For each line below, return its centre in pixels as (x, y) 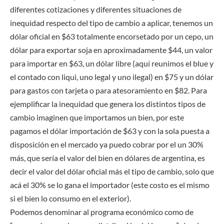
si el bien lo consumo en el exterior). (70, 198)
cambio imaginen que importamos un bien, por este (97, 117)
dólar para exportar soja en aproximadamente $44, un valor (111, 50)
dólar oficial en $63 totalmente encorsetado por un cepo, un (112, 36)
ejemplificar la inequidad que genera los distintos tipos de (108, 104)
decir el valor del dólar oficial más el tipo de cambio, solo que (112, 171)
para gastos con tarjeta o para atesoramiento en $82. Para (108, 90)
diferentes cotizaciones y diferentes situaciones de (96, 9)
